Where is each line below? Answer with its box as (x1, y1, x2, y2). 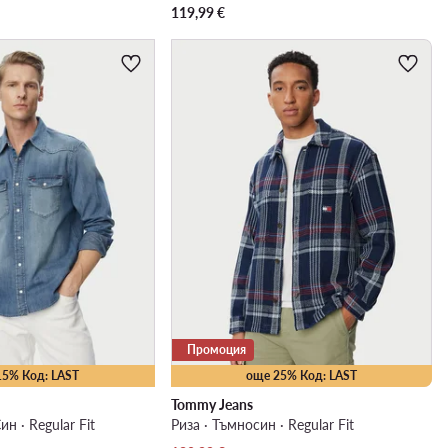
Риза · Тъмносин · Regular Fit (170, 416, 354, 434)
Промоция (186, 342, 246, 358)
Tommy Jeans (170, 396, 253, 414)
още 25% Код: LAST (245, 368, 357, 384)
